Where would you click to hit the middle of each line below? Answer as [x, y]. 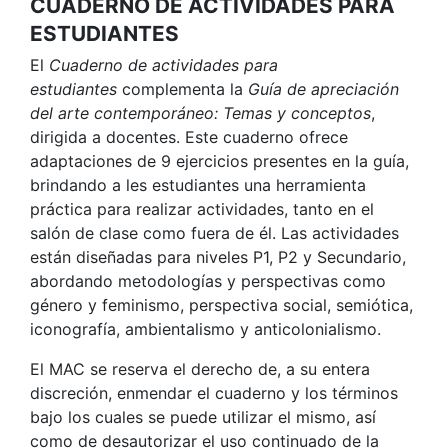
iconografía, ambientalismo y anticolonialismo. [205, 328]
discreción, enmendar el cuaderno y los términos [214, 392]
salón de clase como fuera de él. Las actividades [214, 232]
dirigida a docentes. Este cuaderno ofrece [189, 136]
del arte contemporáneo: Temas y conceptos [200, 112]
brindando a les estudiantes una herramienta [198, 184]
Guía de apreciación [321, 88]
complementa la [182, 88]
